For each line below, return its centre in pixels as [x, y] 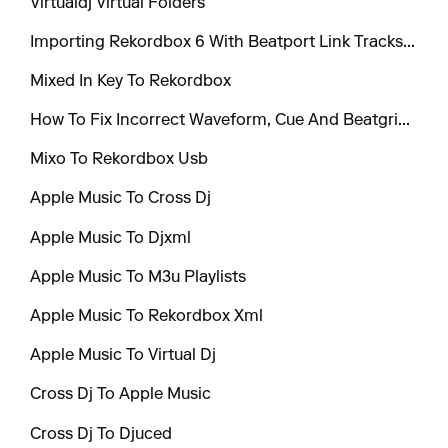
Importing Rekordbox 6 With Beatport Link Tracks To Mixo [409, 42]
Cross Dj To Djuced [101, 434]
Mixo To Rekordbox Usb [119, 160]
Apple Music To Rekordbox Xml [147, 317]
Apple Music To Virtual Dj [123, 356]
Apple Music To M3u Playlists [138, 277]
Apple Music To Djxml [111, 238]
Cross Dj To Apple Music [121, 395]
